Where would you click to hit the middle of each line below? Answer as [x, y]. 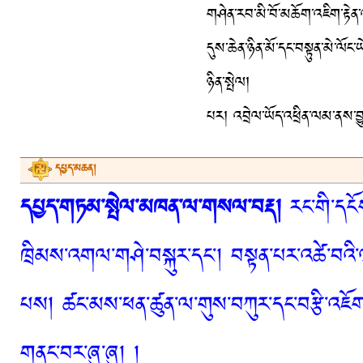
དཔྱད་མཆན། [76, 169]
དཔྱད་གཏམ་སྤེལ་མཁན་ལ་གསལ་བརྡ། [151, 208]
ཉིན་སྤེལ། [228, 83]
